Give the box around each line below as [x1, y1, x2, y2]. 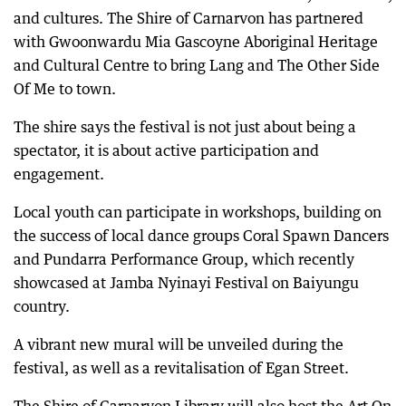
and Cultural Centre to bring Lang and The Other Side [14, 56, 380, 74]
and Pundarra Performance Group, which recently [14, 250, 354, 268]
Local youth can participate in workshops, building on [14, 203, 382, 221]
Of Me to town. [14, 80, 116, 98]
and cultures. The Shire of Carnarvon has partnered [14, 9, 363, 27]
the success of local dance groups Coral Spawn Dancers [14, 227, 389, 245]
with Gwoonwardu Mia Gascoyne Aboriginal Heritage [14, 33, 378, 51]
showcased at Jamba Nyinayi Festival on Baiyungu [14, 274, 359, 292]
